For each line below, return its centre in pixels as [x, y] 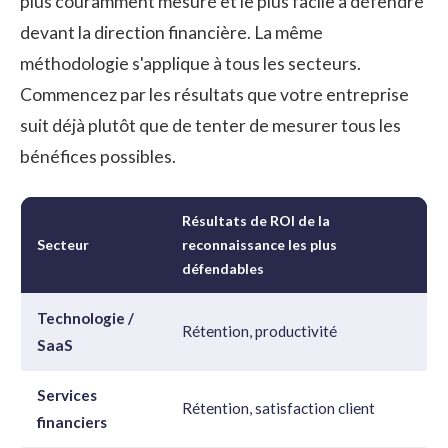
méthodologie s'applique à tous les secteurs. [190, 63]
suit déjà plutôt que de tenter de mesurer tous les [210, 125]
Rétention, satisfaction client [278, 407]
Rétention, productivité [259, 330]
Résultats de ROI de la [256, 220]
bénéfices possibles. [98, 156]
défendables [223, 268]
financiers [72, 421]
